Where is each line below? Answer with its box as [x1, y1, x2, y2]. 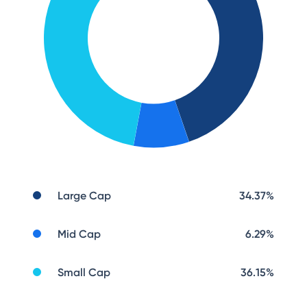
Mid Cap [58, 228, 101, 241]
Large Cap [58, 189, 111, 202]
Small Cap [58, 266, 110, 279]
